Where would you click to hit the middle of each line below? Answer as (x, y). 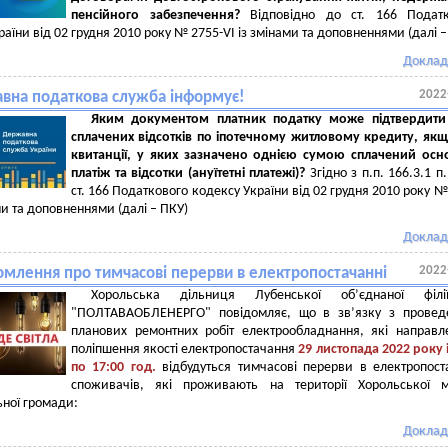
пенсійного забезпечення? (160, 15)
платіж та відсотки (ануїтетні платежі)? (190, 173)
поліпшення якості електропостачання (185, 349)
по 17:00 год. (117, 367)
